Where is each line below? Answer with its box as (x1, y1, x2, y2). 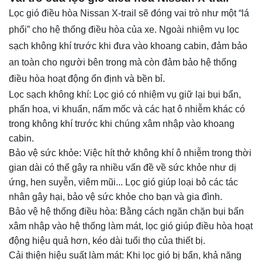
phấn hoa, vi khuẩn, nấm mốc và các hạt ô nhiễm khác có (9, 104, 245, 115)
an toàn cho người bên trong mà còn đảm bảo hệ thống (9, 57, 237, 68)
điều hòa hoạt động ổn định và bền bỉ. (9, 74, 165, 84)
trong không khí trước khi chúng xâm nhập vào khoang (9, 119, 235, 129)
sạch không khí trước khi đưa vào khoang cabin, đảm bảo (9, 41, 247, 51)
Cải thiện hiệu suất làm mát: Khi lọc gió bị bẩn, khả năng (9, 250, 242, 261)
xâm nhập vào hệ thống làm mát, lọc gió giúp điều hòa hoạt (9, 221, 253, 232)
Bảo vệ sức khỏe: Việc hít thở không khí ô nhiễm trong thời (9, 148, 251, 158)
